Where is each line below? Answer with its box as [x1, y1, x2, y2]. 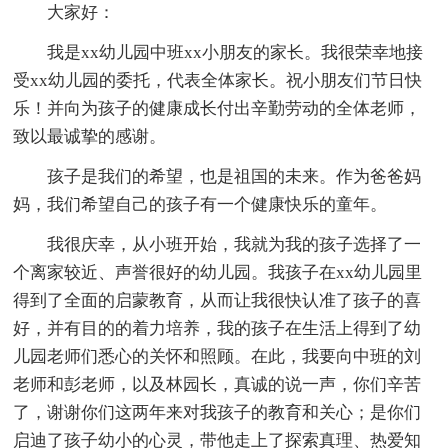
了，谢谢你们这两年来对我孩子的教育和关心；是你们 [13, 402, 422, 422]
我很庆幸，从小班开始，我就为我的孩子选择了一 [47, 234, 422, 254]
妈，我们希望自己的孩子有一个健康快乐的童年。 [13, 194, 388, 214]
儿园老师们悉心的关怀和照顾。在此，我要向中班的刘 [13, 346, 422, 366]
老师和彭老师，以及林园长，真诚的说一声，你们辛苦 [13, 374, 422, 394]
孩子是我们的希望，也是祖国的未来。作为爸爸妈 [47, 166, 422, 186]
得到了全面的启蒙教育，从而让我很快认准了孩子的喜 [13, 290, 422, 310]
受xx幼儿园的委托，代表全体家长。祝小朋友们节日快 [13, 70, 423, 90]
